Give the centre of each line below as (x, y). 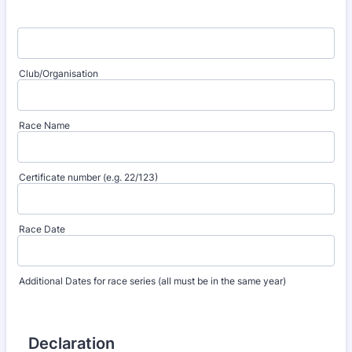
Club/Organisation (59, 73)
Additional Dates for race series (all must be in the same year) (152, 281)
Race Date (42, 229)
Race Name (44, 125)
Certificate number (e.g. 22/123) (88, 177)
